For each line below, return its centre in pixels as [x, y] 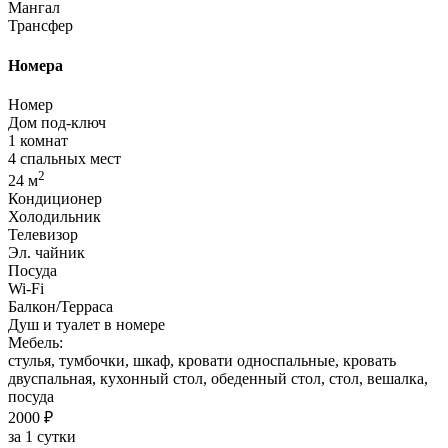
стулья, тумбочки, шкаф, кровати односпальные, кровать [202, 361]
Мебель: [35, 343]
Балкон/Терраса [60, 307]
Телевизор [43, 235]
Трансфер [40, 26]
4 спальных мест [64, 158]
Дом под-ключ [57, 122]
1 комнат [38, 140]
